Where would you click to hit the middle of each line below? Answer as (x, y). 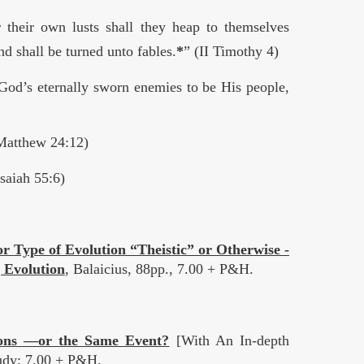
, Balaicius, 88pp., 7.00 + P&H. (159, 269)
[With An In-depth (229, 341)
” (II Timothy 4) (231, 52)
